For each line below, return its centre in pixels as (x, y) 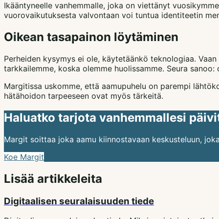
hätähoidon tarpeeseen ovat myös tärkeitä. (84, 96)
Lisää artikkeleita (53, 178)
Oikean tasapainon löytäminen (91, 37)
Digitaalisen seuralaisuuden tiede (79, 201)
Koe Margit (24, 157)
